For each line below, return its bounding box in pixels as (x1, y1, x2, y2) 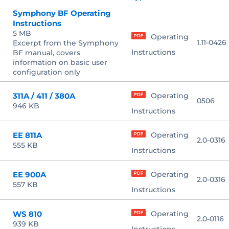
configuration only (13, 67, 80, 77)
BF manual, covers (13, 48, 80, 58)
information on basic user (13, 58, 107, 67)
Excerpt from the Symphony (13, 38, 119, 48)
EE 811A (13, 130, 42, 141)
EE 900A (13, 170, 46, 180)
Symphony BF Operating (13, 8, 111, 18)
